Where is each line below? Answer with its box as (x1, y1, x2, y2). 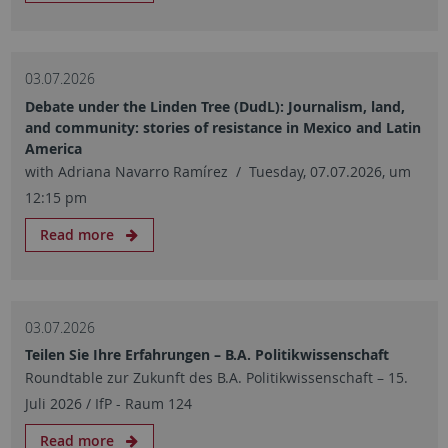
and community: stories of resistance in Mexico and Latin (24, 117, 421, 137)
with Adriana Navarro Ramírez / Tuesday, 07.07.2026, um (24, 161, 411, 181)
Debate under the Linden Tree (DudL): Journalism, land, (24, 96, 405, 116)
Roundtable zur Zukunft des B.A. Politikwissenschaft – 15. (24, 368, 408, 387)
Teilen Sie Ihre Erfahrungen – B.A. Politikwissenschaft (24, 345, 389, 364)
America (24, 138, 82, 158)
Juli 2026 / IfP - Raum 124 (24, 394, 192, 413)
